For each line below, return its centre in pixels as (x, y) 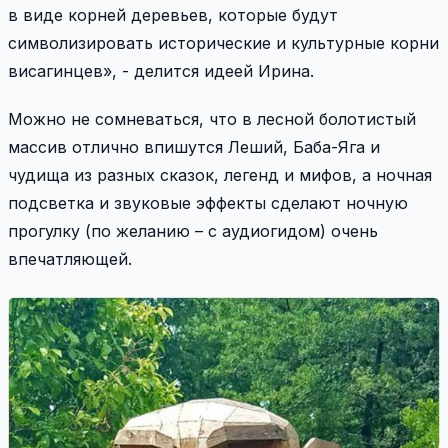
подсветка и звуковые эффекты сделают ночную (208, 203)
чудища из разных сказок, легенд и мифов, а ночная (220, 175)
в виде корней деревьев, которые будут (173, 15)
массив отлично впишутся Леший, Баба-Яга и (194, 147)
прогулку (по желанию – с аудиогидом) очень (193, 231)
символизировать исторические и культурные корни (223, 43)
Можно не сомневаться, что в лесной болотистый (212, 119)
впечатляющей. (70, 259)
